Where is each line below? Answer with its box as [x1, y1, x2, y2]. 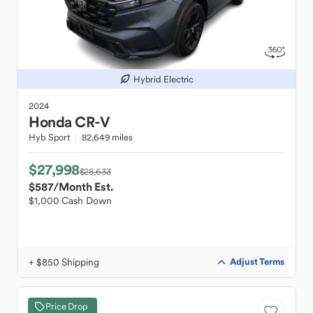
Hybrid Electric [133, 73, 194, 85]
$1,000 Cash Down [29, 194, 112, 207]
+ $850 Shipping [29, 256, 99, 268]
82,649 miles [82, 131, 133, 143]
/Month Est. [53, 180, 113, 194]
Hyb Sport [29, 131, 71, 143]
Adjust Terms [230, 256, 284, 268]
